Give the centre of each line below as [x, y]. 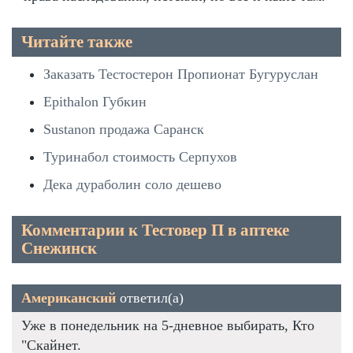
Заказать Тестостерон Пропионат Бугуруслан [181, 74]
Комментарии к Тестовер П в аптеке [155, 230]
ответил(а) [150, 297]
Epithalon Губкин [95, 101]
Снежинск [59, 248]
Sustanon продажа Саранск [124, 129]
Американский [69, 297]
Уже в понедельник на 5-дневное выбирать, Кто [168, 325]
